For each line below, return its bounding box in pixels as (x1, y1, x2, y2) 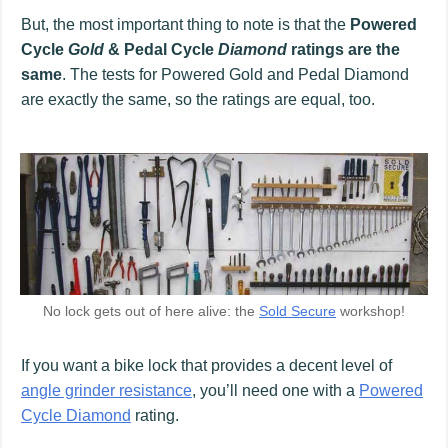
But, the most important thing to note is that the (21, 15, 350, 33)
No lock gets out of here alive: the (43, 302, 259, 319)
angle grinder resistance (21, 381, 192, 399)
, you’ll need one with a (192, 381, 359, 399)
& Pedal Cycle (104, 40, 218, 58)
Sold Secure (259, 302, 336, 319)
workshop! (336, 302, 405, 319)
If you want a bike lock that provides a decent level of (21, 356, 392, 374)
